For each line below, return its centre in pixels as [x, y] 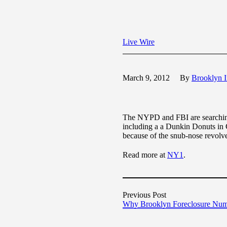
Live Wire [139, 42]
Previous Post [144, 195]
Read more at [145, 155]
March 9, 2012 [146, 78]
